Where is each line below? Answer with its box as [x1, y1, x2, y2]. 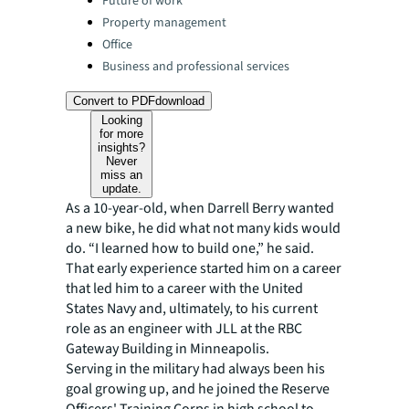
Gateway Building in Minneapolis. [66, 339, 269, 359]
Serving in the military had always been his [66, 359, 325, 379]
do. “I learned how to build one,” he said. [66, 238, 314, 258]
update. [101, 182, 142, 195]
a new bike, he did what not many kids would [66, 218, 341, 238]
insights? [98, 141, 146, 154]
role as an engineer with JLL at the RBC [66, 319, 302, 339]
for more [100, 127, 144, 141]
